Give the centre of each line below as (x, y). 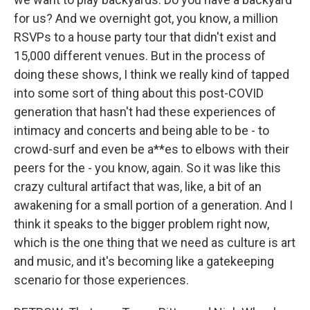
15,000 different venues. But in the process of (140, 56)
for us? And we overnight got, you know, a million (146, 18)
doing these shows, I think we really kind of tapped (152, 74)
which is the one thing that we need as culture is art (155, 243)
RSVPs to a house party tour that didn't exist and (145, 37)
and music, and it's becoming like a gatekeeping (144, 261)
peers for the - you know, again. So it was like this (147, 168)
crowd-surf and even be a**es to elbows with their (152, 149)
